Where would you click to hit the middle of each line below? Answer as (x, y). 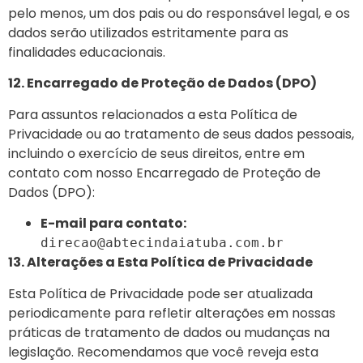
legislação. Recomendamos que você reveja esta (163, 352)
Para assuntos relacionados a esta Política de (153, 114)
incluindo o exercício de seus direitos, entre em (156, 153)
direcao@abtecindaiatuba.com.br (166, 243)
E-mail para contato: (113, 224)
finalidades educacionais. (87, 53)
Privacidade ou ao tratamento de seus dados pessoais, (181, 134)
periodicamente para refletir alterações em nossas (172, 313)
